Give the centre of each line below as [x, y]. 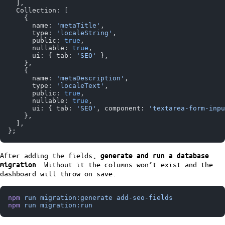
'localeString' [84, 33]
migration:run [64, 205]
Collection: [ [38, 10]
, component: [123, 108]
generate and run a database [155, 155]
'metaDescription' [90, 78]
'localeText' [80, 85]
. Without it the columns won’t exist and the [125, 164]
